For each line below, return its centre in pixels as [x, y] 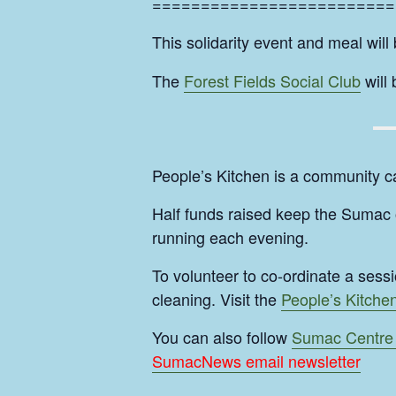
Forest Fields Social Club [272, 81]
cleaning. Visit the [217, 299]
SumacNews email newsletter [256, 361]
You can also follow [222, 337]
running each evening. [230, 237]
